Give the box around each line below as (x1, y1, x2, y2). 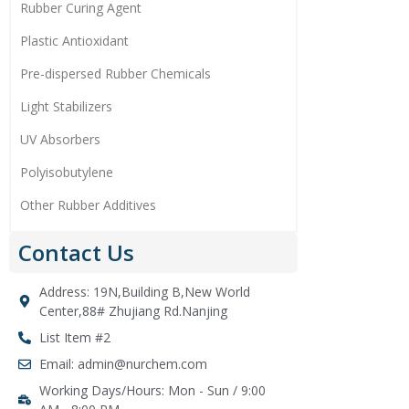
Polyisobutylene (20, 163, 113, 181)
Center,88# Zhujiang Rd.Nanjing (38, 302, 227, 320)
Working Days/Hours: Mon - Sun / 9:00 (38, 382, 266, 399)
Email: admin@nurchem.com (38, 355, 207, 372)
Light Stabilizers (20, 98, 112, 115)
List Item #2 (38, 329, 110, 346)
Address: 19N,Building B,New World (38, 283, 250, 300)
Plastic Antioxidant (20, 32, 129, 49)
